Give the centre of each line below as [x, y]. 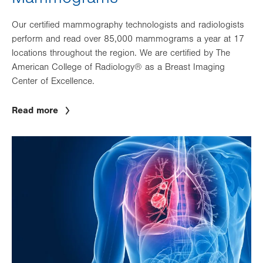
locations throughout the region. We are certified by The [121, 53]
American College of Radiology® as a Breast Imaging [118, 67]
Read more [35, 111]
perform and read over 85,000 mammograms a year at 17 [128, 39]
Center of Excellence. [53, 81]
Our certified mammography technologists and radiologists [128, 25]
